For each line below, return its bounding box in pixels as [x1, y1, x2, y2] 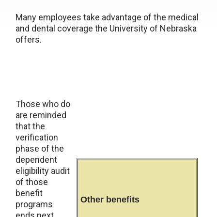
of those [15, 177, 48, 187]
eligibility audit [15, 166, 70, 176]
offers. [15, 34, 42, 45]
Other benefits [80, 195, 139, 204]
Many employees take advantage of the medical [15, 12, 199, 22]
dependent [15, 155, 57, 165]
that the [15, 121, 45, 131]
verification [15, 132, 58, 142]
